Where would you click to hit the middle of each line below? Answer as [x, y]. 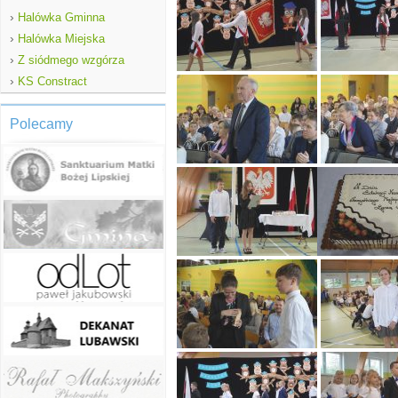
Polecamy [41, 124]
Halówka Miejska [60, 39]
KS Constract [51, 81]
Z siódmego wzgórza [69, 60]
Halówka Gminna [60, 17]
